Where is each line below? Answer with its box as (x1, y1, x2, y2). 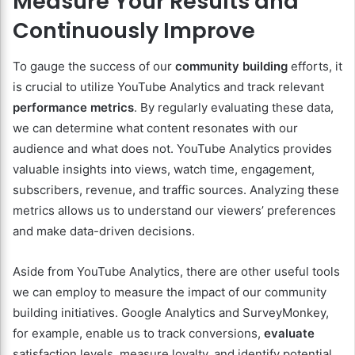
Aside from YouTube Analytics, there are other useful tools (13, 263, 340, 279)
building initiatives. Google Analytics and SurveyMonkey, (13, 304, 329, 320)
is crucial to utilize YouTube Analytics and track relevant (13, 78, 324, 94)
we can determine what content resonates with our (13, 120, 298, 136)
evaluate (264, 325, 315, 341)
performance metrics (13, 99, 134, 115)
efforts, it (288, 58, 342, 74)
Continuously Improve (13, 16, 255, 46)
